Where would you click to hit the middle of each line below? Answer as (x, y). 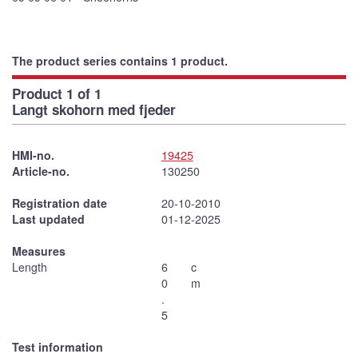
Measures (39, 251)
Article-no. (41, 171)
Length (30, 267)
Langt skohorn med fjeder (94, 109)
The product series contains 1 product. (120, 60)
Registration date (60, 203)
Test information (58, 346)
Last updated (48, 219)
